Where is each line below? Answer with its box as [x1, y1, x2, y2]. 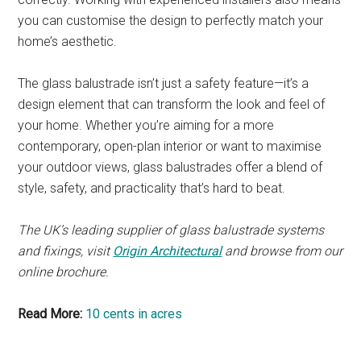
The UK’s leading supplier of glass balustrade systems [18, 222, 325, 239]
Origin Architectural [113, 243, 222, 259]
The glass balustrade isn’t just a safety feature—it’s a [18, 76, 309, 92]
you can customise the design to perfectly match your [18, 13, 324, 29]
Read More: [18, 306, 86, 322]
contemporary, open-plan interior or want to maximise [18, 139, 322, 155]
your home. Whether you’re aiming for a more [18, 118, 275, 134]
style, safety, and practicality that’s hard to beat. [18, 180, 286, 197]
